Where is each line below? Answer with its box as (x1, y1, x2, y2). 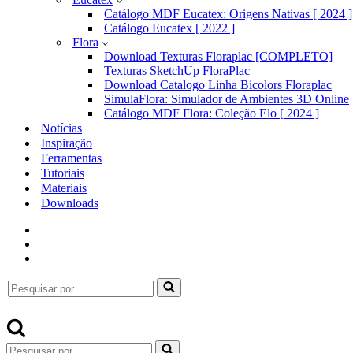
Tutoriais (41, 166, 84, 180)
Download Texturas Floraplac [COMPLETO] (104, 50, 333, 63)
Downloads (41, 196, 98, 210)
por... (7, 292, 32, 305)
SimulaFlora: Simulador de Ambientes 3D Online (104, 92, 349, 106)
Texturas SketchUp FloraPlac (104, 64, 250, 77)
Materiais (41, 181, 87, 195)
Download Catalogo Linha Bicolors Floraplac (104, 78, 332, 91)
